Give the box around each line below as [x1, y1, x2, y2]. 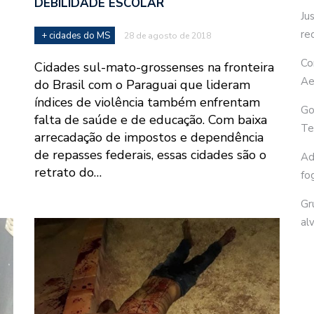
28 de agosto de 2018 [124, 30, 211, 42]
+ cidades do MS [41, 29, 110, 43]
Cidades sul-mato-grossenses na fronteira [34, 59, 274, 76]
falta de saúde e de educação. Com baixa [34, 111, 267, 129]
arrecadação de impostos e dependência [34, 129, 264, 146]
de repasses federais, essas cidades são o [34, 146, 266, 164]
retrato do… [34, 164, 102, 182]
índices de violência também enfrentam [34, 94, 260, 111]
